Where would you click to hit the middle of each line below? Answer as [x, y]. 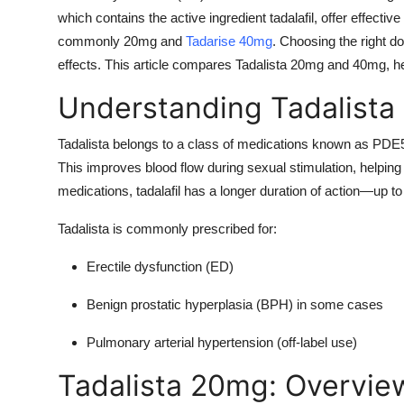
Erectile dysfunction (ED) [160, 266]
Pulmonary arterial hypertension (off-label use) [222, 342]
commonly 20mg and [122, 41]
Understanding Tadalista [226, 107]
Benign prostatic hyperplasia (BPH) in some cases [235, 304]
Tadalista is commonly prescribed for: [167, 228]
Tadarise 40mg [229, 41]
